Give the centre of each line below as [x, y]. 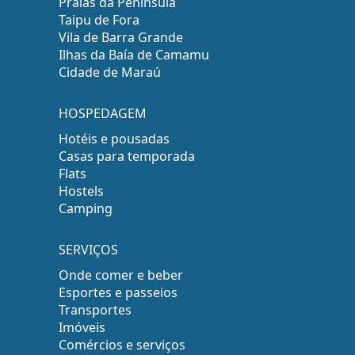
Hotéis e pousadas [115, 139]
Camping [86, 208]
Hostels [82, 191]
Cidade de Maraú [110, 72]
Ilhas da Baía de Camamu [134, 55]
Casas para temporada [127, 156]
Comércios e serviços [122, 345]
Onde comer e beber [121, 275]
